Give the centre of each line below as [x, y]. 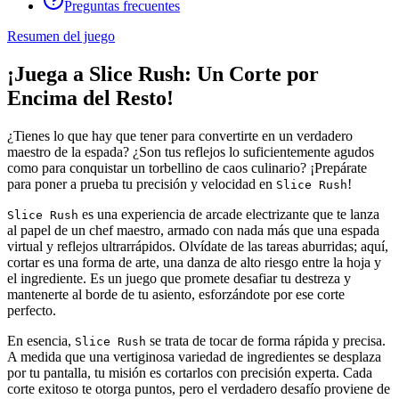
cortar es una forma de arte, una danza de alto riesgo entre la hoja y [194, 262]
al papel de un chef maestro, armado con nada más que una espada [193, 230]
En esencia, [41, 340]
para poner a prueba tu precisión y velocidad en [142, 183]
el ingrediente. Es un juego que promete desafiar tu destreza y [179, 278]
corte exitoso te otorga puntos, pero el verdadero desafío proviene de [199, 388]
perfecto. [32, 310]
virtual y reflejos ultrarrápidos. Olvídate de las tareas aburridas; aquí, [198, 246]
